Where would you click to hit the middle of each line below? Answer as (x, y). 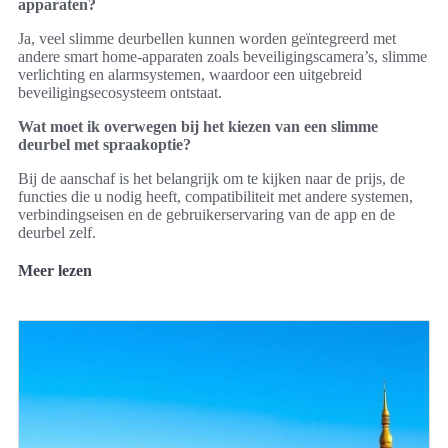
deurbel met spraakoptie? (104, 144)
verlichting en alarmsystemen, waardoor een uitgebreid (190, 74)
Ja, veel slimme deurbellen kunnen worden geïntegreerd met (207, 38)
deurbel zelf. (57, 232)
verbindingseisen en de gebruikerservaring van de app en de (206, 214)
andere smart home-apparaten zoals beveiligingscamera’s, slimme (222, 56)
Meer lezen (55, 270)
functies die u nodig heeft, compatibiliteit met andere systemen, (215, 196)
